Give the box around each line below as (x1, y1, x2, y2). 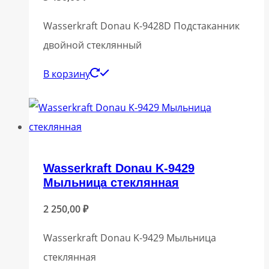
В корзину (43, 67, 90, 80)
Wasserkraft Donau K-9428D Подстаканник (43, 19, 240, 32)
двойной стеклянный (43, 38, 142, 52)
